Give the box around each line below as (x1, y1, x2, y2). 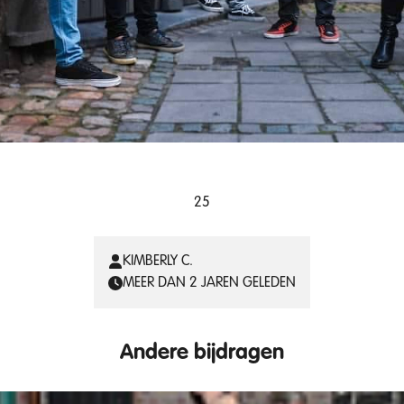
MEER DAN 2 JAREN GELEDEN (123, 276, 296, 290)
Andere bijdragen (120, 343, 284, 364)
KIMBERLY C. (123, 254, 193, 269)
